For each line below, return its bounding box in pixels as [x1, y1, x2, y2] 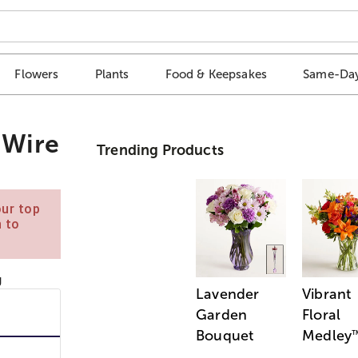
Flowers [14, 67, 59, 82]
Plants [94, 67, 129, 82]
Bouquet [196, 328, 254, 344]
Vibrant [302, 286, 352, 303]
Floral [302, 307, 341, 324]
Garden [196, 307, 248, 324]
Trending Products [97, 141, 224, 158]
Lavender [196, 286, 260, 303]
